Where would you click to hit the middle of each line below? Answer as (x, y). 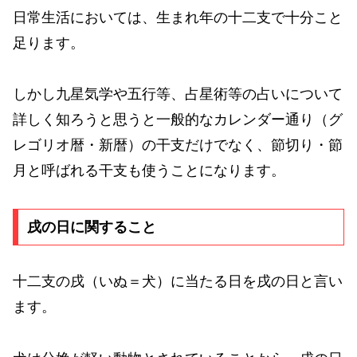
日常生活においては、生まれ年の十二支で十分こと (178, 17)
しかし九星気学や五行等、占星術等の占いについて (178, 94)
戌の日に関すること (91, 228)
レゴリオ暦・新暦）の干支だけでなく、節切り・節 (178, 145)
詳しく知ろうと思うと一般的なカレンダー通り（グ (178, 120)
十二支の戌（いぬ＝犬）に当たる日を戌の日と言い (178, 282)
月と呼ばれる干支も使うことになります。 (149, 171)
